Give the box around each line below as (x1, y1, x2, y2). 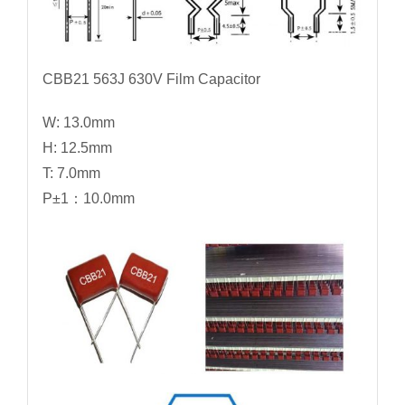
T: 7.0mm (42, 165, 100, 182)
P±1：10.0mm (42, 191, 135, 207)
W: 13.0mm (42, 115, 115, 131)
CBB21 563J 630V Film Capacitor (42, 71, 260, 88)
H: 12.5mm (42, 140, 112, 156)
